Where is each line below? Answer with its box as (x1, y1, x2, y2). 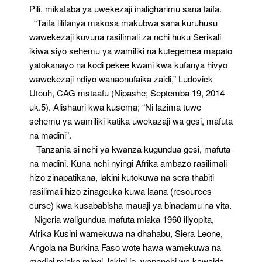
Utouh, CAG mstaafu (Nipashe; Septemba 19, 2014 (29, 87, 225, 99)
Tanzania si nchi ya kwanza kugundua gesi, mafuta (29, 143, 230, 155)
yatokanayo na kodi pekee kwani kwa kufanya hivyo (29, 58, 227, 71)
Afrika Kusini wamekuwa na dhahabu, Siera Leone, (29, 227, 223, 239)
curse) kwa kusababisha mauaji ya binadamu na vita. (29, 199, 232, 211)
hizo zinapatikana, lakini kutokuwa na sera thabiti (29, 171, 214, 183)
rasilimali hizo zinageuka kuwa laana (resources (29, 185, 212, 197)
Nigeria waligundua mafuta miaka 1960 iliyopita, (29, 213, 214, 225)
